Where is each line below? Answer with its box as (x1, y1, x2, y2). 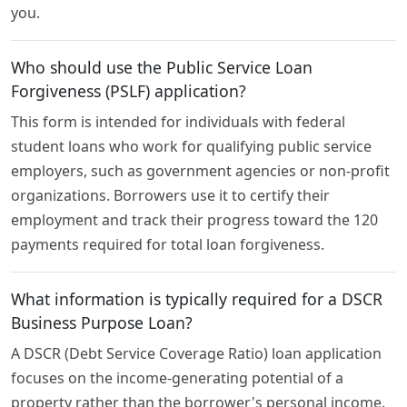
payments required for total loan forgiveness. (11, 234, 324, 255)
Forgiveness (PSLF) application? (11, 80, 246, 103)
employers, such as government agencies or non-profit (11, 161, 390, 182)
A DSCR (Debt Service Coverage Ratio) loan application (11, 343, 382, 364)
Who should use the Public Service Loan (11, 56, 313, 79)
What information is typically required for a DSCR (11, 288, 382, 311)
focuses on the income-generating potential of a (11, 368, 343, 389)
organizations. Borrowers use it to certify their (11, 185, 330, 206)
